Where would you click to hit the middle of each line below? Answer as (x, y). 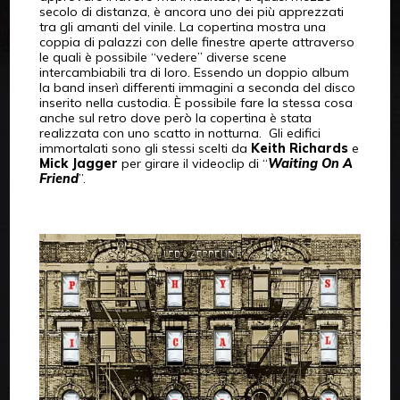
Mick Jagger (78, 163)
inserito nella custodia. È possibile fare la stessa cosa (196, 102)
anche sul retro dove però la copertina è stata (175, 117)
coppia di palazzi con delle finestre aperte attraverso (196, 42)
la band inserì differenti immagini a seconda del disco (197, 87)
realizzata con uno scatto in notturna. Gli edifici (179, 133)
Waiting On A (310, 163)
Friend (58, 178)
